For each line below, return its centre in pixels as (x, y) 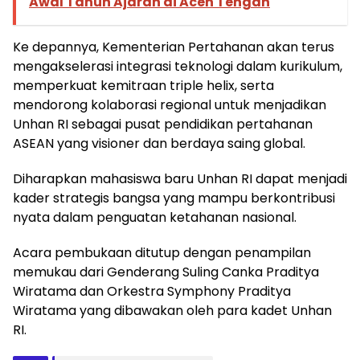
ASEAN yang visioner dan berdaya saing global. (159, 143)
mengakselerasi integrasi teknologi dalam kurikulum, (178, 66)
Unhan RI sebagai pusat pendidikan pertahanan (163, 124)
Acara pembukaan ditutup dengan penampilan (162, 252)
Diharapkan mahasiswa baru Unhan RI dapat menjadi (180, 178)
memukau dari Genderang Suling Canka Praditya (166, 272)
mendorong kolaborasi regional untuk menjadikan (170, 104)
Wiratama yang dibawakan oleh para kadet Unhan (172, 310)
